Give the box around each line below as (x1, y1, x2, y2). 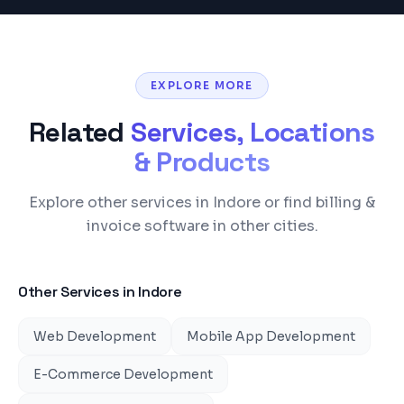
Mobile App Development (187, 328, 355, 344)
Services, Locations (131, 115, 375, 150)
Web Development (33, 328, 156, 344)
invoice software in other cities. (86, 216, 318, 235)
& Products (133, 144, 271, 179)
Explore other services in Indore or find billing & (29, 193, 375, 212)
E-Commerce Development (33, 366, 213, 382)
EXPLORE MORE (151, 78, 253, 92)
